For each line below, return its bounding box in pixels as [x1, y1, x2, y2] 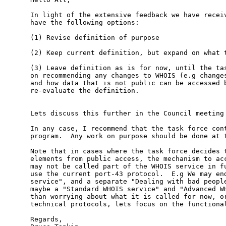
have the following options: [30, 19, 139, 27]
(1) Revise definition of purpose [30, 34, 159, 42]
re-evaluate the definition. [30, 87, 139, 95]
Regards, [30, 215, 63, 223]
